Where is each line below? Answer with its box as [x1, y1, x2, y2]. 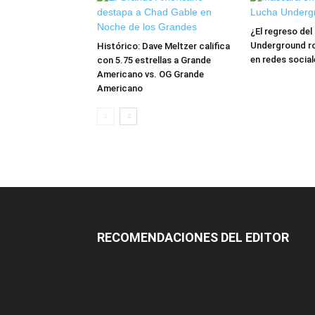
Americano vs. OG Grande [97, 69, 204, 79]
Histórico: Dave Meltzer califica [97, 41, 230, 51]
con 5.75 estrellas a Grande [97, 55, 211, 65]
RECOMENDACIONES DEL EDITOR [97, 230, 289, 245]
